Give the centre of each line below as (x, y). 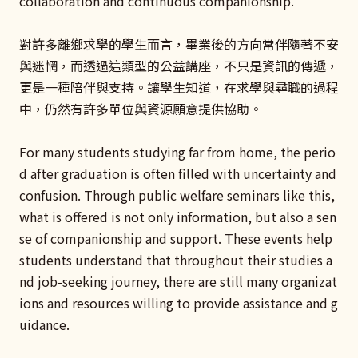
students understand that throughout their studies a (176, 260)
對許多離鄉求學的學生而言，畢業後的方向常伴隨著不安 (179, 44)
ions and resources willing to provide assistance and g (179, 303)
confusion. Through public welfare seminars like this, (177, 195)
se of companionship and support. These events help (176, 239)
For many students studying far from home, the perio (177, 152)
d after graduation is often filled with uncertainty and (178, 174)
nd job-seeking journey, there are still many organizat (178, 282)
